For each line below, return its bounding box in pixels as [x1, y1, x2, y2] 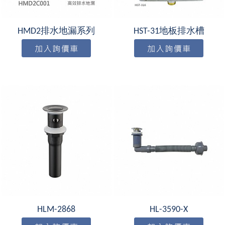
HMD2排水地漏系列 [18, 26, 95, 36]
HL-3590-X [150, 204, 188, 214]
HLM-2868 [37, 204, 75, 214]
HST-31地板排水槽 [133, 26, 204, 36]
